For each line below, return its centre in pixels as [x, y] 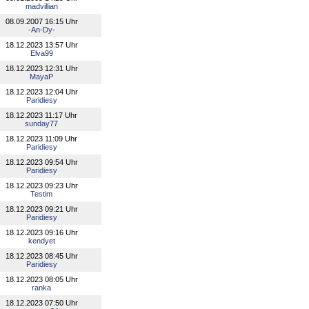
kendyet [41, 241]
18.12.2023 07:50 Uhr [41, 303]
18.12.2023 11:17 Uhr [41, 115]
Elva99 [41, 53]
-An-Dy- [41, 30]
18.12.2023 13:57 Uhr [41, 45]
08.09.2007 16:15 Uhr [41, 21]
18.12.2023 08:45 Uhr [41, 256]
